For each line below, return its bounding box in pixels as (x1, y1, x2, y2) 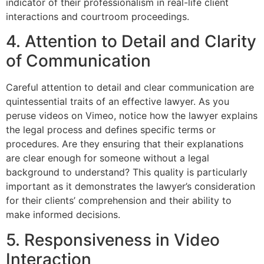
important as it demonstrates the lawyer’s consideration (6, 180, 255, 193)
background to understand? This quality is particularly (6, 166, 247, 179)
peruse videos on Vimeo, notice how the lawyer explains (6, 110, 258, 122)
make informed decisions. (6, 209, 120, 221)
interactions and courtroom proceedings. (6, 10, 189, 22)
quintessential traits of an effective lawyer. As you (6, 95, 229, 108)
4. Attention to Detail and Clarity (6, 31, 256, 52)
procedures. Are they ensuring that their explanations (6, 138, 243, 150)
